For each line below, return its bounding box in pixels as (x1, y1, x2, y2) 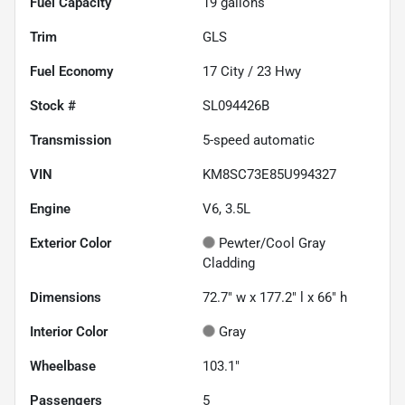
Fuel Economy (30, 62, 113, 80)
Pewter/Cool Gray (219, 234, 325, 251)
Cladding (202, 254, 255, 271)
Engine (30, 200, 71, 217)
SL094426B (202, 97, 269, 114)
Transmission (30, 131, 111, 148)
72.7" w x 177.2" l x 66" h (202, 288, 347, 306)
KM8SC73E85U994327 (202, 165, 336, 183)
